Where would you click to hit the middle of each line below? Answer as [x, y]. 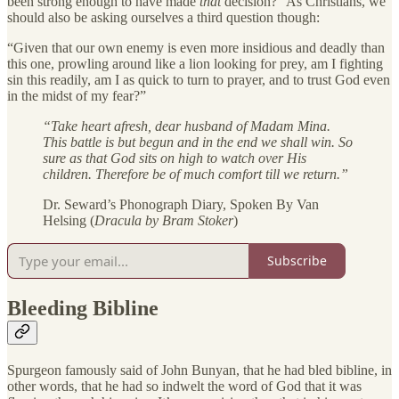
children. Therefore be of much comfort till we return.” [195, 174]
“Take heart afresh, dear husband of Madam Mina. [187, 126]
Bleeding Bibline [83, 308]
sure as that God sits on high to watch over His [175, 158]
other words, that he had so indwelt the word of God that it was [184, 386]
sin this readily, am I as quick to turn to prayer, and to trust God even [199, 79]
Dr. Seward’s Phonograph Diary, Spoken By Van [181, 204]
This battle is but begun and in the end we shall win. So [198, 142]
